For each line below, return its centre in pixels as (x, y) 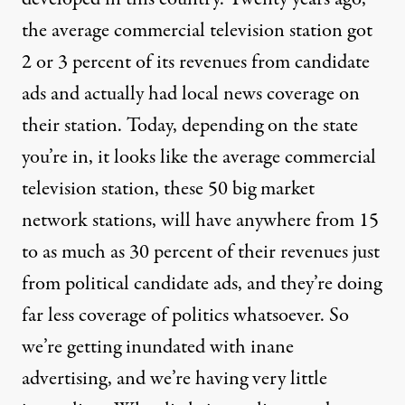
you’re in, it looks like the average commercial (199, 157)
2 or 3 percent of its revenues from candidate (196, 62)
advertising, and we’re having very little (174, 379)
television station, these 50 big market (168, 189)
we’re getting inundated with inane (158, 347)
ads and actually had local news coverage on (191, 94)
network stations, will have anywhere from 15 (200, 221)
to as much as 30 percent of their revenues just (201, 252)
